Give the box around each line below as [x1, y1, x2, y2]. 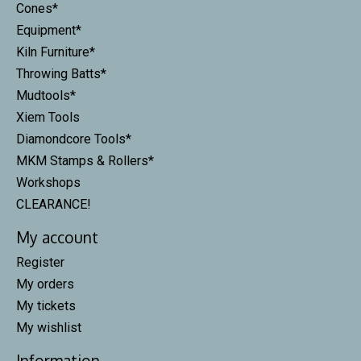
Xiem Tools [16, 109, 80, 125]
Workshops [16, 174, 81, 190]
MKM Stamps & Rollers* [16, 152, 154, 168]
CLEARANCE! [16, 196, 91, 212]
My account [16, 226, 98, 247]
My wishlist [16, 319, 81, 335]
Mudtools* [16, 87, 76, 103]
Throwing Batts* [16, 65, 106, 81]
